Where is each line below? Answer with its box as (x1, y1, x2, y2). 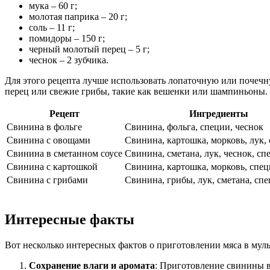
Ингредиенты (189, 108, 248, 119)
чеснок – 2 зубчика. (29, 55, 108, 66)
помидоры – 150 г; (29, 33, 105, 44)
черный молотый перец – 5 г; (29, 44, 149, 55)
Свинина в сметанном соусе (7, 148, 122, 159)
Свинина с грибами (7, 175, 88, 186)
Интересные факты (5, 211, 134, 227)
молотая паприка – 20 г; (29, 11, 127, 22)
